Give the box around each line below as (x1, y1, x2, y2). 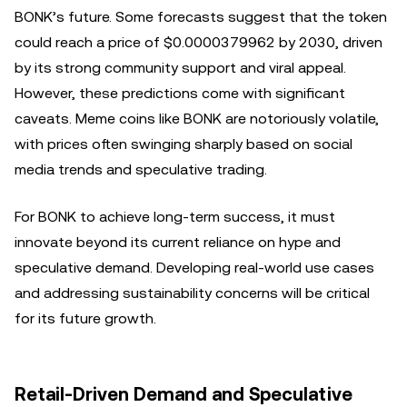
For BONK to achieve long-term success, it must (15, 208, 335, 225)
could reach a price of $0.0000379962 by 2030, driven (15, 34, 382, 51)
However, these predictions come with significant (15, 84, 345, 102)
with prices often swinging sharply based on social (15, 135, 352, 153)
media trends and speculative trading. (15, 161, 267, 178)
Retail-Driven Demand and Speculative (15, 383, 352, 405)
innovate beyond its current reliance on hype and (15, 233, 341, 251)
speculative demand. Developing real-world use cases (15, 259, 374, 276)
